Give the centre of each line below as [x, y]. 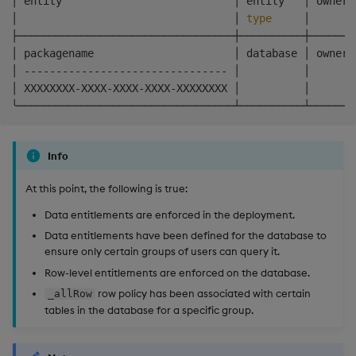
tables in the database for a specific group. [149, 310]
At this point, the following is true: [106, 189]
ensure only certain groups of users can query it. [162, 252]
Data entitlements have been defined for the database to [186, 236]
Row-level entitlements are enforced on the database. [177, 272]
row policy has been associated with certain [203, 294]
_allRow [70, 294]
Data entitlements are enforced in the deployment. [170, 215]
